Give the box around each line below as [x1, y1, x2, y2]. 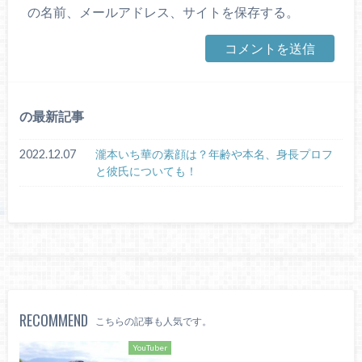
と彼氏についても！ [95, 164, 197, 179]
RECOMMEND [19, 309, 89, 330]
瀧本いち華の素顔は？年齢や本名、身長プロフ [95, 147, 333, 162]
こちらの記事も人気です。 [95, 314, 213, 327]
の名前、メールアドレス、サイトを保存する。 [27, 3, 299, 19]
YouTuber [133, 342, 167, 352]
